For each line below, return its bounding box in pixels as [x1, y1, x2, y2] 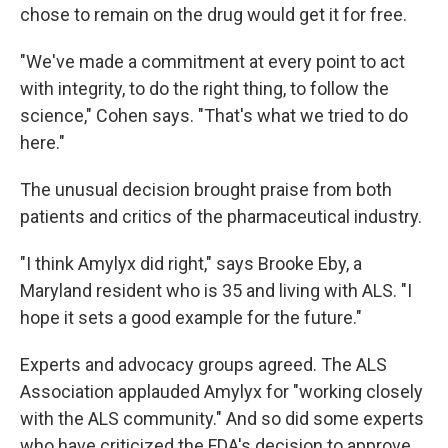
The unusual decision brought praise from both [20, 179, 392, 200]
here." [20, 132, 65, 153]
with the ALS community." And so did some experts [20, 408, 424, 429]
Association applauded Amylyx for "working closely [20, 381, 423, 402]
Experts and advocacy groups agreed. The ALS [20, 354, 387, 375]
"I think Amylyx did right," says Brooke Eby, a [20, 253, 362, 274]
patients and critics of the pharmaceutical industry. [20, 206, 422, 227]
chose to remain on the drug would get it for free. [20, 4, 407, 25]
